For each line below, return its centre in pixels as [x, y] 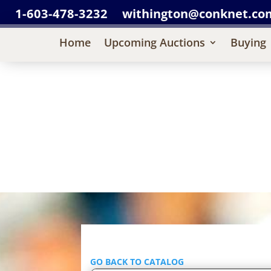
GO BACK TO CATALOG [137, 262]
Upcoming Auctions [154, 42]
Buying [248, 42]
